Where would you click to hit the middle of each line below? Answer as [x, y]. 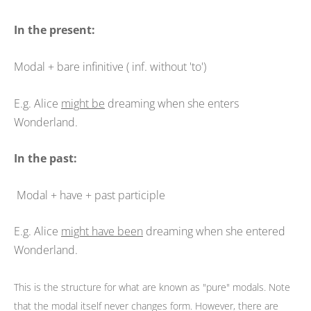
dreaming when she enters [172, 103]
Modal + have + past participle [91, 195]
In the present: [54, 30]
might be [83, 103]
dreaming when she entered [214, 232]
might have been [102, 232]
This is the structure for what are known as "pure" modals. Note [152, 287]
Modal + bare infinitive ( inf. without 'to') [110, 66]
